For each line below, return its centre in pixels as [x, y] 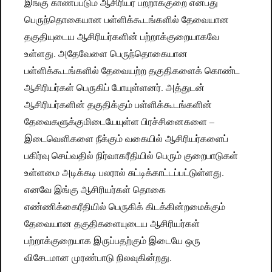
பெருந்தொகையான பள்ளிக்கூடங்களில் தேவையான [127, 19]
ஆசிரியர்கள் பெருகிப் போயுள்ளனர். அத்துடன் [115, 87]
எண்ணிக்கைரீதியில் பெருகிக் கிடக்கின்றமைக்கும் [125, 206]
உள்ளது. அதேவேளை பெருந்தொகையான [106, 53]
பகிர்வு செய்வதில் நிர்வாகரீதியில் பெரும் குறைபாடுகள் [131, 155]
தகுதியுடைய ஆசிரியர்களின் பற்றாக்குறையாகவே [122, 36]
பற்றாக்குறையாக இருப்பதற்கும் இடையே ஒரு [113, 240]
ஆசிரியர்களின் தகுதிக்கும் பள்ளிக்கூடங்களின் [118, 104]
